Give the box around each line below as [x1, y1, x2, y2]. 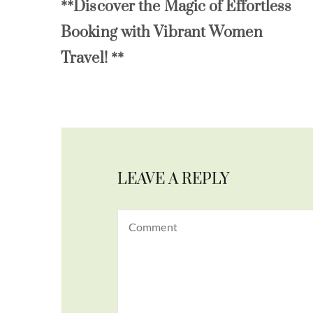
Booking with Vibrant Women [61, 23, 263, 43]
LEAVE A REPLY [117, 170, 229, 189]
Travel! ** [61, 49, 124, 68]
